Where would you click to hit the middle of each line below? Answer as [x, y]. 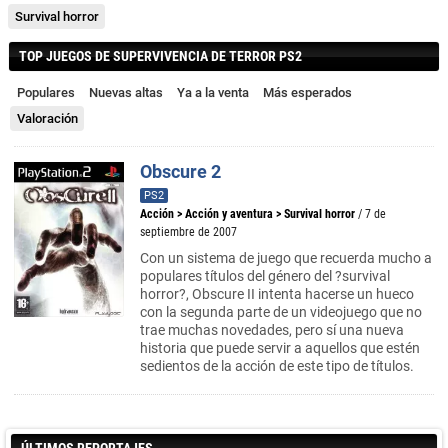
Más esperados [307, 92]
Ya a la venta [213, 92]
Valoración [47, 118]
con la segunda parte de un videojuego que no [281, 312]
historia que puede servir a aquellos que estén [280, 348]
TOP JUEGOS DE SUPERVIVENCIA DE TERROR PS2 [160, 56]
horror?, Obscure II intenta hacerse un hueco [277, 294]
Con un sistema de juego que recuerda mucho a [286, 258]
